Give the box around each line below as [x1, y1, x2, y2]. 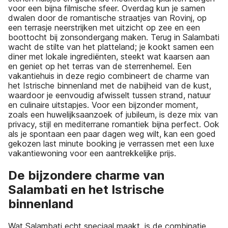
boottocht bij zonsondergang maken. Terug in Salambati [8, 32, 219, 43]
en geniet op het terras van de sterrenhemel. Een [8, 61, 191, 72]
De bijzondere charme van [8, 168, 164, 183]
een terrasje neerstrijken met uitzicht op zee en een [8, 22, 200, 33]
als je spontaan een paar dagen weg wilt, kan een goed [8, 129, 216, 139]
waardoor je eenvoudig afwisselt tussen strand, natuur [8, 90, 211, 101]
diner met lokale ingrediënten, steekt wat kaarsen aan [8, 51, 210, 62]
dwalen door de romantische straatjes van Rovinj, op [8, 13, 207, 23]
